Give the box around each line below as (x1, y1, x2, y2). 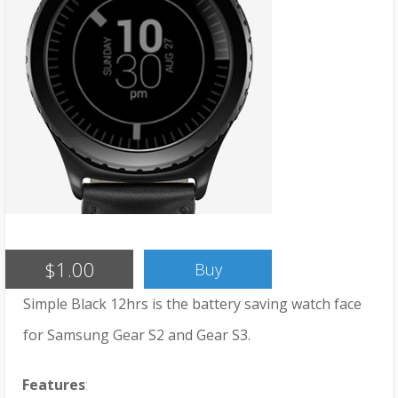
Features (22, 374, 86, 394)
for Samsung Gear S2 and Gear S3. (23, 324, 251, 345)
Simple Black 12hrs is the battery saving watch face (23, 293, 362, 314)
